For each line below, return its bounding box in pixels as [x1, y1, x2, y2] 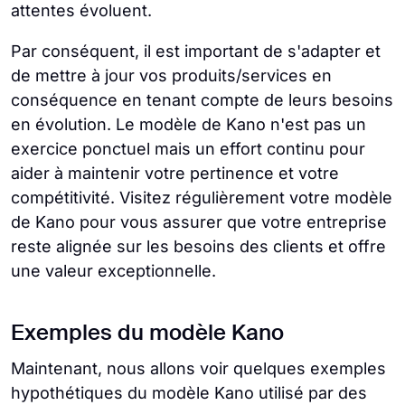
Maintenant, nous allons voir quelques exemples [11, 358, 386, 378]
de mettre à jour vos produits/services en [11, 65, 332, 85]
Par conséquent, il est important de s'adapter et [11, 41, 381, 61]
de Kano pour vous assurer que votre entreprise [11, 212, 387, 231]
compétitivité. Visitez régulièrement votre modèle [11, 187, 392, 207]
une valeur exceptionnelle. [11, 260, 216, 280]
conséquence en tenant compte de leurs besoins [11, 89, 393, 109]
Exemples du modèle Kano [11, 322, 284, 344]
